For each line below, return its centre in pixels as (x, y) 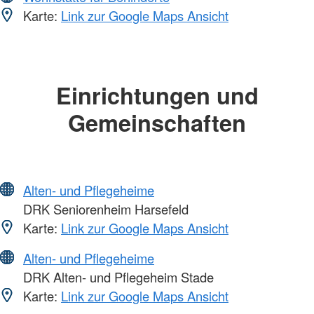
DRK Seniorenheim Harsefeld (104, 209)
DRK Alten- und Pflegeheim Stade (117, 277)
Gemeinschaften (157, 122)
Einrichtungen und (157, 95)
